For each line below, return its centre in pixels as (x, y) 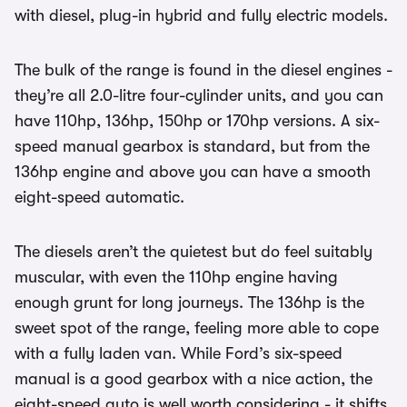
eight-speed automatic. (99, 198)
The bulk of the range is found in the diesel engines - (203, 70)
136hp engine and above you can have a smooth (193, 172)
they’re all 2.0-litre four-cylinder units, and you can (199, 96)
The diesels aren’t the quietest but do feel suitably (194, 252)
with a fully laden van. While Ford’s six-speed (179, 354)
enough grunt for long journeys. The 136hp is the (189, 303)
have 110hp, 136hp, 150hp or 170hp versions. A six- (197, 121)
